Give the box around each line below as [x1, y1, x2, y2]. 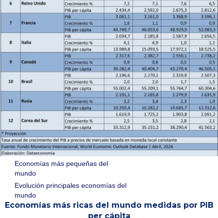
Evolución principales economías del [15, 182, 127, 189]
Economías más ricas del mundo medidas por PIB [4, 200, 214, 210]
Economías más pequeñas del [15, 160, 108, 167]
